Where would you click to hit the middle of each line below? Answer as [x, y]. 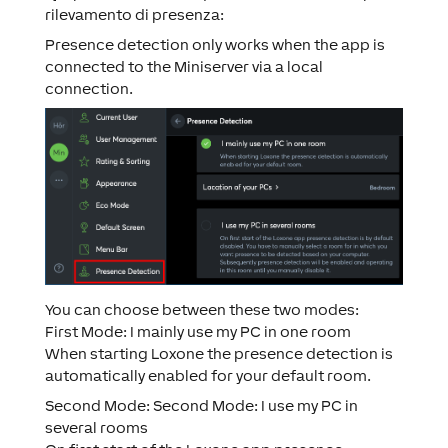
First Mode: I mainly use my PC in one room [197, 331]
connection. [88, 89]
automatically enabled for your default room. [207, 375]
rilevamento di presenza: [134, 15]
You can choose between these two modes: [201, 309]
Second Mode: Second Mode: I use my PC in [201, 405]
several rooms [96, 427]
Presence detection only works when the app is [214, 45]
